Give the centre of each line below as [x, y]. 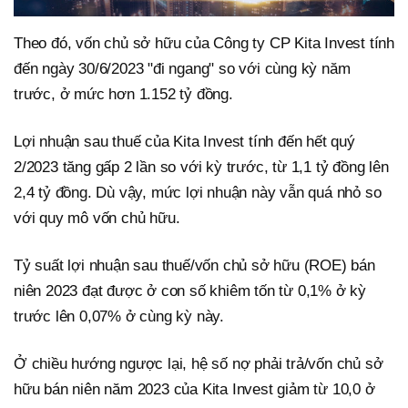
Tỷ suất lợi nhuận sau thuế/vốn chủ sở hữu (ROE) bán [194, 265]
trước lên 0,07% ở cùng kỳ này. [119, 316]
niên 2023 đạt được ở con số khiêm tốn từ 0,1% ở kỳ [190, 291]
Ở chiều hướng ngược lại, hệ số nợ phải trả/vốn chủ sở [199, 363]
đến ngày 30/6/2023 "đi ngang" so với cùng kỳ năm [182, 68]
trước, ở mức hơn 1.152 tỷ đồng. [123, 94]
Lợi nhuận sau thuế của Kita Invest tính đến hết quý [184, 141]
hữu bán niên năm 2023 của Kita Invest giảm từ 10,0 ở [194, 389]
